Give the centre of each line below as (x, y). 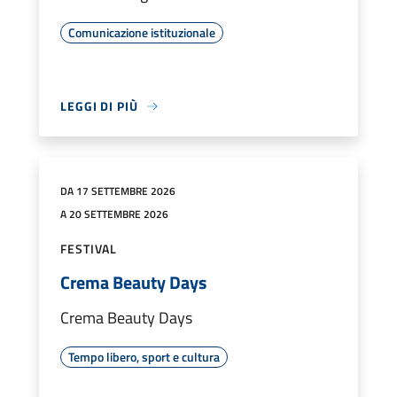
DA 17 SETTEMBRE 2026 (118, 191)
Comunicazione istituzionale (142, 33)
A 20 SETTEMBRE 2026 (114, 214)
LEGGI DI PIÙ (99, 106)
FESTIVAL (89, 249)
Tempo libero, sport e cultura (144, 357)
